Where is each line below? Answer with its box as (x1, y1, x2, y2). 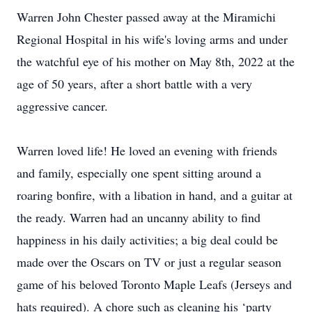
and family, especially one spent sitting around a (17, 164, 261, 181)
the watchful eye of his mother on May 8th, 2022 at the (17, 53, 295, 70)
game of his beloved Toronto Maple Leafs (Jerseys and (17, 276, 292, 292)
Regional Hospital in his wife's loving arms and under (17, 31, 288, 47)
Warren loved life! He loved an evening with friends (17, 142, 277, 159)
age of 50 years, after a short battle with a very (17, 75, 252, 92)
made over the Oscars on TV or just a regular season (17, 253, 281, 270)
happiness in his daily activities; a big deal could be (17, 231, 278, 248)
